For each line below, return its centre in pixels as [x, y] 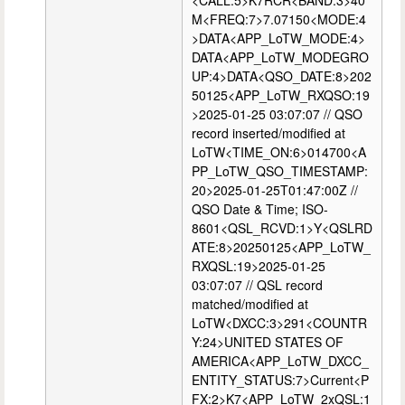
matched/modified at [250, 304]
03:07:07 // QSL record [257, 285]
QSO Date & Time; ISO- [260, 209]
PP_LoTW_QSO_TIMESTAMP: [280, 171]
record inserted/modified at [268, 133]
